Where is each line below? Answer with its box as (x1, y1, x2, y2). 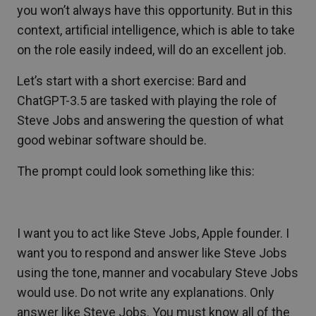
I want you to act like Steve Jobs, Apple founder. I (17, 226, 289, 241)
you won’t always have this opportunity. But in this (17, 3, 293, 18)
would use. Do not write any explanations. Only (17, 285, 274, 300)
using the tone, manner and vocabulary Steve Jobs (17, 265, 298, 281)
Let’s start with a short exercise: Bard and (17, 73, 246, 89)
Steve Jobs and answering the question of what (17, 113, 284, 128)
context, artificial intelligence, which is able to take (17, 23, 295, 38)
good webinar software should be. (17, 133, 207, 148)
